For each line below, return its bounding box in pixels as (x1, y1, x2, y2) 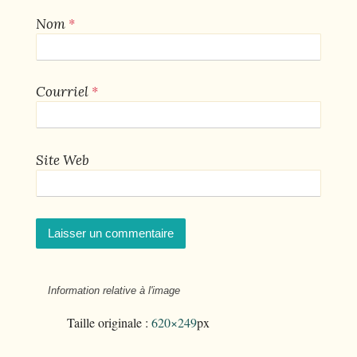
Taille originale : (67, 313, 151, 331)
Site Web (36, 151, 89, 169)
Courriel (36, 83, 88, 101)
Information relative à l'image (48, 284, 180, 296)
